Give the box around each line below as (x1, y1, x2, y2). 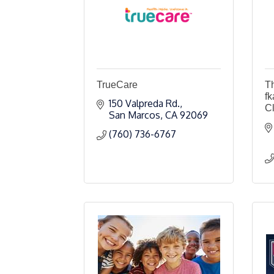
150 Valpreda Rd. (109, 97, 180, 109)
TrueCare (97, 80, 138, 90)
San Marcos (109, 109, 160, 121)
